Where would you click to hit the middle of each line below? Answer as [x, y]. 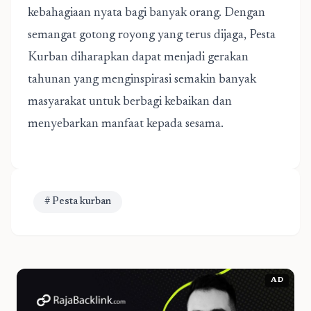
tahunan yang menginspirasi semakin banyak [142, 80]
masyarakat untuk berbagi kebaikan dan [130, 102]
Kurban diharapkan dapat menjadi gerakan [138, 58]
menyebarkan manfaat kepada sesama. [126, 124]
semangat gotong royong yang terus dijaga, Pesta [152, 35]
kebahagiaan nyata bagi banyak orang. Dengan [146, 13]
